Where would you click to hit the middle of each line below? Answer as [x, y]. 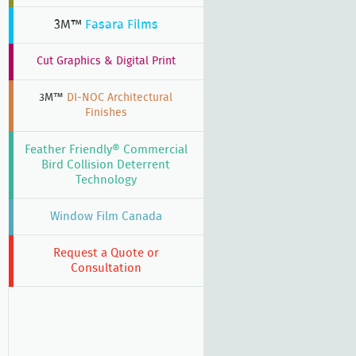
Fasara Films [120, 25]
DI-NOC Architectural [118, 98]
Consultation [106, 268]
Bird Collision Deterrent [106, 165]
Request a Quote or [106, 253]
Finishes [106, 113]
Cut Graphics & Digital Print [106, 61]
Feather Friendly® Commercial [106, 150]
